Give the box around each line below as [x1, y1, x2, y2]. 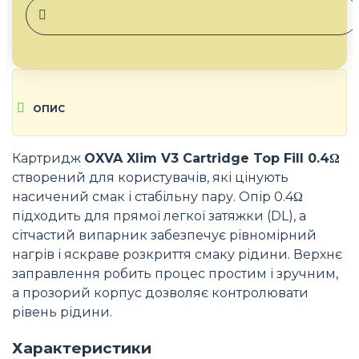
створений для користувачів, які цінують [12, 170, 288, 186]
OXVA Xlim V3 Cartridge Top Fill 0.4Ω [84, 151, 340, 167]
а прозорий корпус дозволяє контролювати [12, 285, 309, 301]
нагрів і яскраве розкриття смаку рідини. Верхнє [12, 247, 342, 263]
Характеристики [12, 338, 151, 357]
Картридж [12, 151, 84, 167]
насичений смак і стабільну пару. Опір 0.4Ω [12, 189, 303, 205]
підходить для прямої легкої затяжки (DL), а [12, 208, 306, 224]
